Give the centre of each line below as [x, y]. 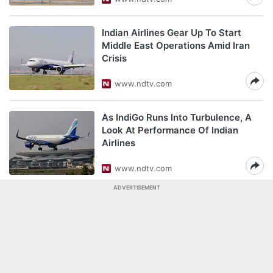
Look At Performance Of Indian [170, 130]
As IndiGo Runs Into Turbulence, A [177, 117]
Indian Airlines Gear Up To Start [172, 33]
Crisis [114, 58]
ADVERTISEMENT [136, 187]
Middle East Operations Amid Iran [176, 45]
